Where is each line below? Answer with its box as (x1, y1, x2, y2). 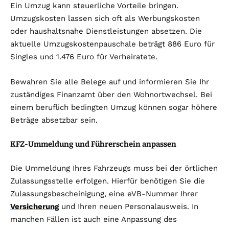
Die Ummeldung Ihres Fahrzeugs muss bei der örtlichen (10, 164, 218, 173)
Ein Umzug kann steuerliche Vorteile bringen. (10, 1, 178, 11)
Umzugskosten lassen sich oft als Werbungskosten (10, 14, 200, 24)
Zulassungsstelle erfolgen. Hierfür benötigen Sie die (10, 176, 205, 186)
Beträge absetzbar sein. (10, 116, 98, 125)
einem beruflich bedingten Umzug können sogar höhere (10, 103, 217, 112)
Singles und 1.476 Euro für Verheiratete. (10, 52, 157, 62)
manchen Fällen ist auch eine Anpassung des (10, 215, 177, 224)
